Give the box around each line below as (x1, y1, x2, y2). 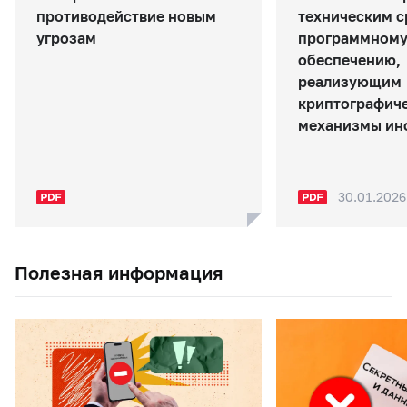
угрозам (36, 29, 96, 46)
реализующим (298, 73, 402, 90)
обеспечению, (298, 51, 401, 68)
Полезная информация (15, 262, 223, 283)
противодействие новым (36, 7, 216, 25)
